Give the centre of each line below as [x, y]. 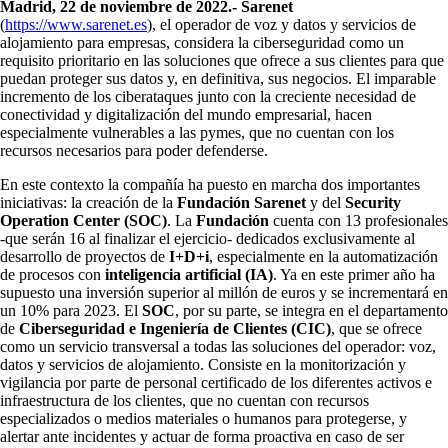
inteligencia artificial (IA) [189, 275]
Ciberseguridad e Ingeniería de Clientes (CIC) [175, 329]
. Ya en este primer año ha [354, 275]
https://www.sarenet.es [76, 25]
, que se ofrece [376, 329]
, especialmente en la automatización [323, 257]
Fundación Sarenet [241, 203]
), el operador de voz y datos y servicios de [281, 25]
